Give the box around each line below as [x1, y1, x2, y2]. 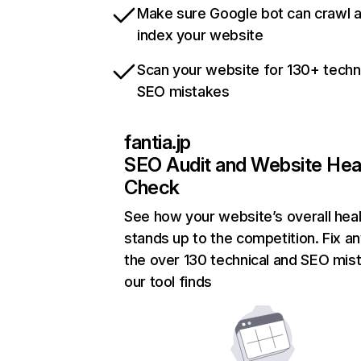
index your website [137, 27, 263, 44]
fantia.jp [124, 131, 191, 155]
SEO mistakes [137, 83, 230, 101]
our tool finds [124, 273, 212, 291]
